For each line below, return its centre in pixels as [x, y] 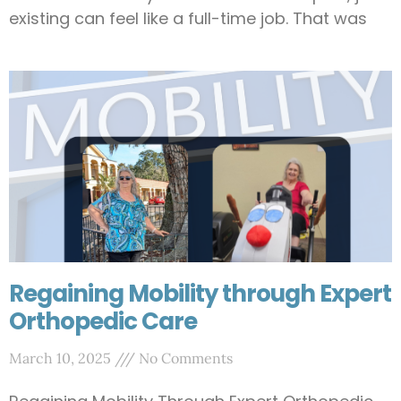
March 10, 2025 [62, 358]
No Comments [184, 358]
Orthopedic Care [103, 321]
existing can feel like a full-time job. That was [188, 18]
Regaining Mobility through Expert [200, 294]
